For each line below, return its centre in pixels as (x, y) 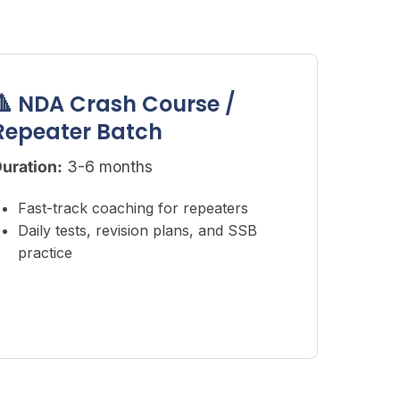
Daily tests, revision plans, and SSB (138, 230)
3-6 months (108, 167)
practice (46, 253)
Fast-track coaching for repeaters (133, 208)
